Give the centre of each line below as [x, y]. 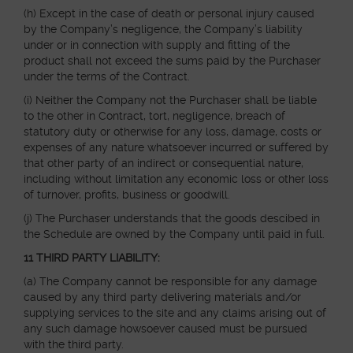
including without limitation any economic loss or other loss [176, 179]
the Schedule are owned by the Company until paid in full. [174, 234]
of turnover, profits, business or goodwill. [127, 195]
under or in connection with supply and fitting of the [157, 45]
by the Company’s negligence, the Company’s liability [163, 29]
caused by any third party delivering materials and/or [162, 297]
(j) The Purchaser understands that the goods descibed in [172, 218]
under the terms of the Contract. [107, 76]
